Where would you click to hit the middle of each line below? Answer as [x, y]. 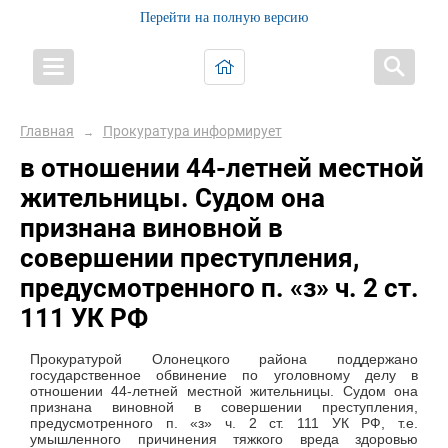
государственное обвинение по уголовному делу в [224, 375]
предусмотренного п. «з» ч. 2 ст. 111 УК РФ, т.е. [224, 423]
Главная [47, 131]
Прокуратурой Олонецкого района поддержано [224, 359]
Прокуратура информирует [192, 131]
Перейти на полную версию [224, 17]
